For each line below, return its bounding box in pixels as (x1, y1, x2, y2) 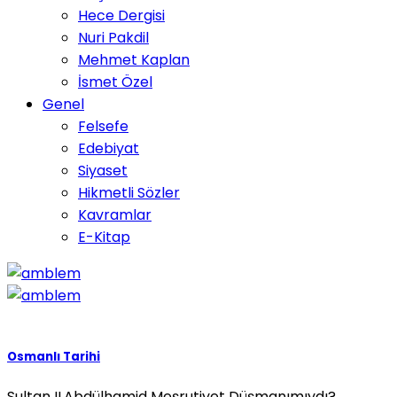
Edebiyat (78, 138, 139, 159)
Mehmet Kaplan (78, 50, 190, 70)
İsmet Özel (78, 72, 152, 92)
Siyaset (78, 160, 128, 181)
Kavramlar (78, 205, 152, 225)
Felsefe (78, 116, 128, 136)
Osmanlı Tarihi (7, 348, 100, 366)
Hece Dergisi (78, 5, 165, 26)
